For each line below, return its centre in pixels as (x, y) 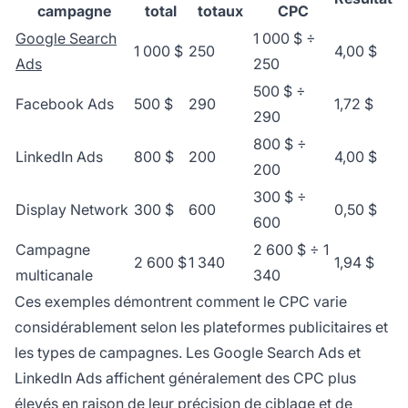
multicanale (54, 275)
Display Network (72, 209)
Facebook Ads (65, 103)
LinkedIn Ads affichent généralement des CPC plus (185, 377)
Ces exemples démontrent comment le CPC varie (181, 301)
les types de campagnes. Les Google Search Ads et (188, 352)
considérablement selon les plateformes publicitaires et (201, 326)
